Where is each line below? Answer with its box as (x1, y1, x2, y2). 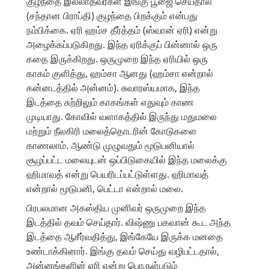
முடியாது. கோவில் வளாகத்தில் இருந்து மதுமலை (26, 109, 217, 123)
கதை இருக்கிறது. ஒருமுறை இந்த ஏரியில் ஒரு (26, 52, 208, 65)
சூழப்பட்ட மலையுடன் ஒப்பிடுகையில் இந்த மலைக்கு (26, 153, 227, 166)
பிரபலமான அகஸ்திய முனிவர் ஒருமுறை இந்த (26, 201, 206, 214)
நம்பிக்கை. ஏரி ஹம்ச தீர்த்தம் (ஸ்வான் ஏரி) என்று (26, 23, 217, 37)
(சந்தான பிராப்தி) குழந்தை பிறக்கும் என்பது (26, 8, 198, 22)
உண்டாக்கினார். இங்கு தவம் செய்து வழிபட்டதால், (26, 244, 219, 258)
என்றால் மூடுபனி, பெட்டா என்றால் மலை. (26, 181, 183, 195)
